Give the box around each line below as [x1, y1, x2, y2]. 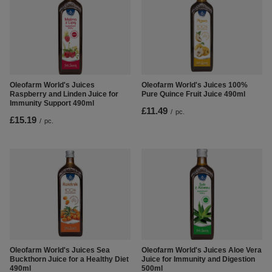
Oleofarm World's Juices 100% [141, 81, 248, 90]
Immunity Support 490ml [10, 99, 94, 108]
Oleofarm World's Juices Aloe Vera [141, 246, 262, 255]
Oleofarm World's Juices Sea [10, 246, 110, 255]
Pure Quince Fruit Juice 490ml [141, 90, 245, 99]
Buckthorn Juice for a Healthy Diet [10, 255, 129, 264]
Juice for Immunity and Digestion [141, 255, 255, 264]
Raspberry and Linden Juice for [10, 90, 118, 99]
